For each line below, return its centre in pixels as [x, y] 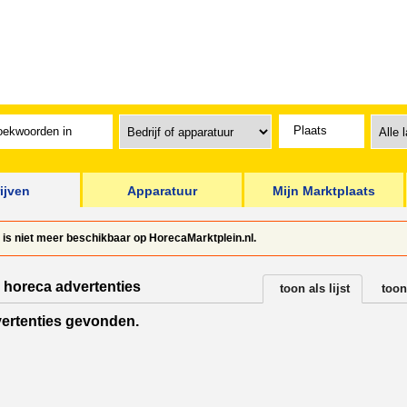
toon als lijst [315, 288]
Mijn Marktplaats [324, 191]
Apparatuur [162, 191]
